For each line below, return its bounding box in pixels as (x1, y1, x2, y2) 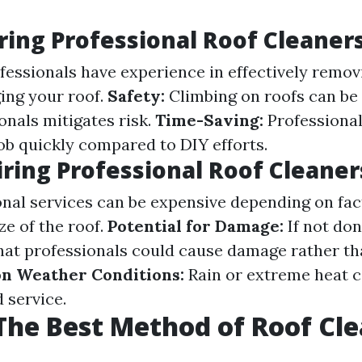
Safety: (107, 86, 165, 106)
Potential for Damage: (107, 216, 284, 236)
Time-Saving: (155, 110, 263, 130)
